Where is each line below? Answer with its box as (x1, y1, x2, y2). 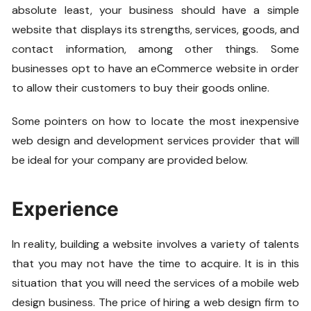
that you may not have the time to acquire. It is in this (12, 255, 299, 271)
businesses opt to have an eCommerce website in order (12, 60, 299, 76)
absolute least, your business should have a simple (12, 2, 299, 17)
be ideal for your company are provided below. (12, 152, 249, 167)
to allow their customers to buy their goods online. (12, 80, 270, 95)
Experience (12, 196, 119, 221)
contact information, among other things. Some (12, 41, 299, 56)
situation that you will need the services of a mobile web (12, 275, 299, 290)
